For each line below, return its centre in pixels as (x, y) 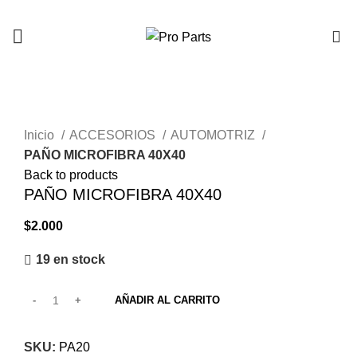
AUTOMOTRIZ (214, 135)
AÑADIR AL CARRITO (167, 300)
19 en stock (71, 260)
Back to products (71, 175)
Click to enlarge (68, 116)
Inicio (41, 135)
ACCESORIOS (114, 135)
